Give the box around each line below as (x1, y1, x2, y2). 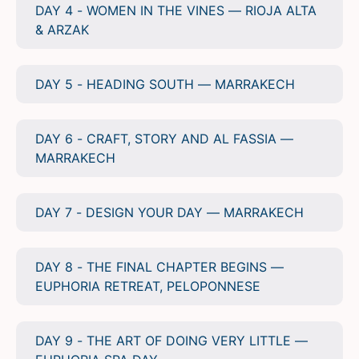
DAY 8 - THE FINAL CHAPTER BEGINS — (35, 259, 284, 276)
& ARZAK (35, 22, 89, 38)
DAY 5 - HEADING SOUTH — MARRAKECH (35, 76, 295, 93)
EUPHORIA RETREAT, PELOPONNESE (35, 278, 260, 295)
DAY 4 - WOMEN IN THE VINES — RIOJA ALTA (35, 2, 317, 19)
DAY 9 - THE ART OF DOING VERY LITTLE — (35, 333, 308, 349)
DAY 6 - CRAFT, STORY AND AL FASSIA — (35, 131, 293, 147)
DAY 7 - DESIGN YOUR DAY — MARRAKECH (35, 204, 304, 221)
